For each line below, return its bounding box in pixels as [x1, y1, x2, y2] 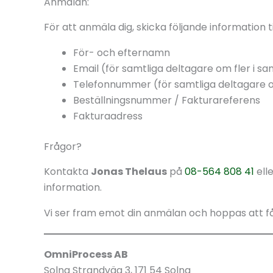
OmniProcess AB [44, 247, 128, 261]
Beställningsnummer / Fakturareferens [73, 93, 260, 108]
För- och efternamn [73, 46, 170, 60]
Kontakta [44, 165, 91, 179]
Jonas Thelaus [91, 165, 167, 179]
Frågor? [44, 140, 82, 154]
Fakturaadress [73, 109, 143, 124]
